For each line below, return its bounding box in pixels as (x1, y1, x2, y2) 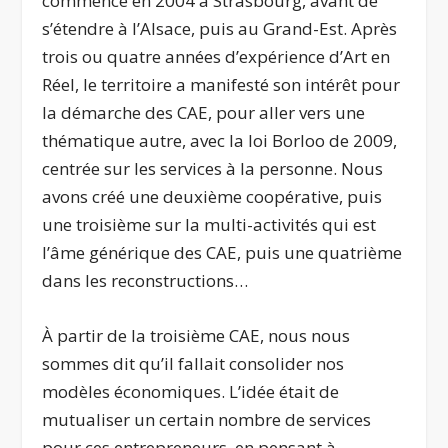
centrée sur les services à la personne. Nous (42, 156, 384, 180)
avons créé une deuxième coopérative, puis (42, 184, 383, 208)
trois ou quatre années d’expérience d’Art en (42, 44, 391, 68)
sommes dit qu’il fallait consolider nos (42, 351, 345, 375)
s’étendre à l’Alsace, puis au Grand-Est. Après (42, 16, 398, 40)
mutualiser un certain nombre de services (42, 407, 372, 431)
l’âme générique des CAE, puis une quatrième (42, 240, 403, 264)
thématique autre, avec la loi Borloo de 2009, (42, 128, 398, 152)
